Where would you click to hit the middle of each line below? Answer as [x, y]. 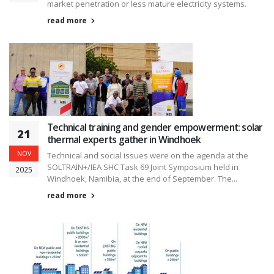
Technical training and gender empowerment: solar [155, 128]
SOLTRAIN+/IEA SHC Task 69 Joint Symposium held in [143, 167]
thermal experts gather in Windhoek [124, 140]
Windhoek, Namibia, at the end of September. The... [142, 179]
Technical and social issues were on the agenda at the [148, 156]
